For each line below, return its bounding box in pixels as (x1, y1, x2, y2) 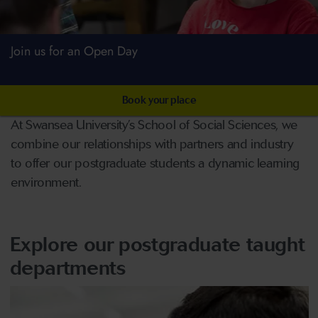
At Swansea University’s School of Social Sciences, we (11, 116, 297, 133)
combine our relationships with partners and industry (11, 136, 294, 152)
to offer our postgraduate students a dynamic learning (11, 155, 300, 171)
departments (9, 255, 126, 280)
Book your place (121, 93, 197, 106)
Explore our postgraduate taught (9, 231, 305, 256)
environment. (11, 174, 82, 190)
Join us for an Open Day (11, 41, 138, 60)
